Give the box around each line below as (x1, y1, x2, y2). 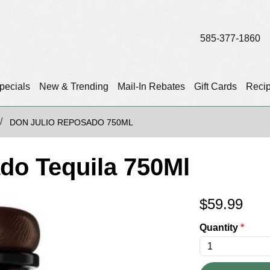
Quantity (199, 222, 240, 233)
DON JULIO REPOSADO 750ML (10, 118, 133, 128)
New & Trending (39, 81, 108, 92)
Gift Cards (193, 81, 237, 92)
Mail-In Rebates (117, 81, 185, 92)
